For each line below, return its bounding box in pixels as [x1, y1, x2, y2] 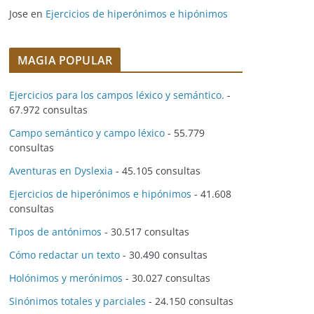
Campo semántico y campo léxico [9, 126, 165, 139]
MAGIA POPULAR [18, 53, 113, 68]
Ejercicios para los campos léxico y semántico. [9, 88, 224, 102]
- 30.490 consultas [120, 248, 207, 261]
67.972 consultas [9, 103, 88, 116]
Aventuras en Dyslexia [9, 164, 113, 177]
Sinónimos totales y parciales [9, 294, 146, 308]
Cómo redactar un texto [9, 248, 120, 261]
